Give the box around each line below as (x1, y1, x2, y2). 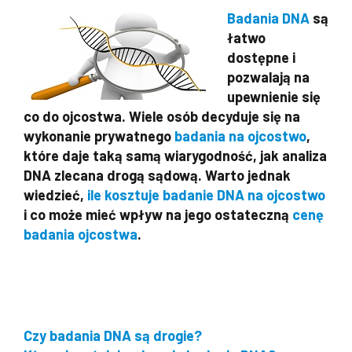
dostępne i (227, 49, 295, 66)
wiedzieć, (24, 186, 87, 203)
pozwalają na (227, 68, 310, 86)
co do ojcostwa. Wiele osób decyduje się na (24, 108, 300, 125)
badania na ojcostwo (174, 127, 306, 145)
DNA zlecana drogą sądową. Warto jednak (24, 167, 291, 184)
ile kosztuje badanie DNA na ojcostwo (87, 186, 325, 203)
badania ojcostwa (24, 225, 137, 243)
